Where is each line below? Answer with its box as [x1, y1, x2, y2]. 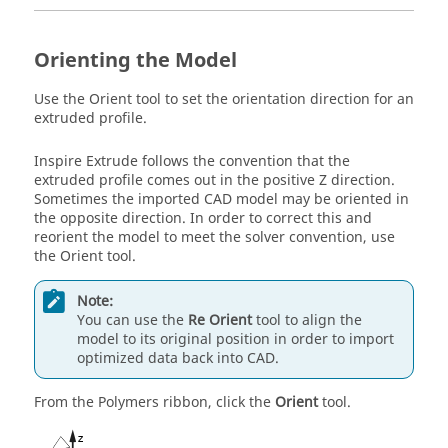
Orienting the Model [34, 46, 237, 75]
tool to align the [252, 309, 362, 331]
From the [34, 392, 98, 413]
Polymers [98, 392, 159, 413]
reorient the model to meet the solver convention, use [34, 227, 395, 248]
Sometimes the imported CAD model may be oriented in [34, 189, 409, 210]
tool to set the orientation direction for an [132, 89, 414, 110]
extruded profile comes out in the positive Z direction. [34, 170, 395, 191]
